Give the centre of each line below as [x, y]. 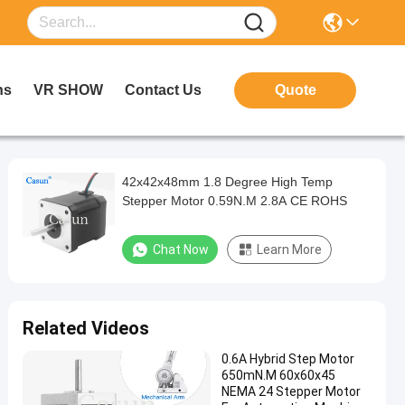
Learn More [289, 250]
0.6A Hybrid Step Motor [288, 359]
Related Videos [86, 328]
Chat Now [181, 250]
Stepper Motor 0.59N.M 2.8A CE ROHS [278, 201]
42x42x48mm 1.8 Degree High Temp [227, 182]
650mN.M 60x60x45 [278, 375]
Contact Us [163, 90]
